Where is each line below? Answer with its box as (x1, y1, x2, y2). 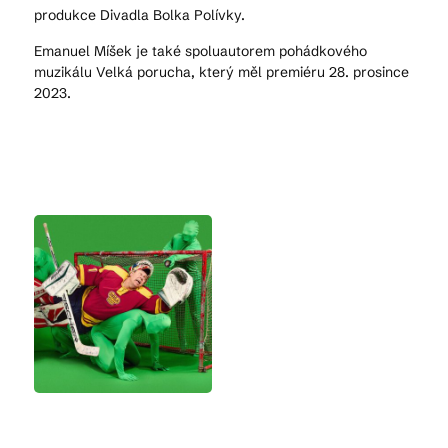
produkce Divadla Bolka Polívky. (34, 6, 245, 24)
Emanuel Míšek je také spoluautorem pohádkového (34, 42, 367, 60)
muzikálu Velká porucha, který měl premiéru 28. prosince (34, 63, 409, 81)
